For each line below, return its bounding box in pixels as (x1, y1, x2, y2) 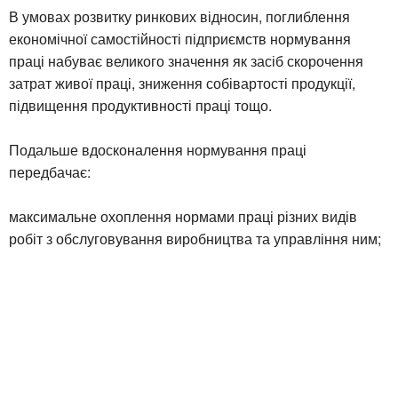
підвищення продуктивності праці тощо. (9, 94, 272, 115)
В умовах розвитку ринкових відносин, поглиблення (9, 5, 350, 27)
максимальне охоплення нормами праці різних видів (9, 205, 357, 227)
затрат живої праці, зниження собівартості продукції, (9, 72, 355, 93)
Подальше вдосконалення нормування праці (9, 139, 306, 160)
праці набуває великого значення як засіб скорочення (9, 50, 363, 71)
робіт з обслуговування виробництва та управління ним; (9, 227, 381, 249)
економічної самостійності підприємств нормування (9, 28, 351, 49)
